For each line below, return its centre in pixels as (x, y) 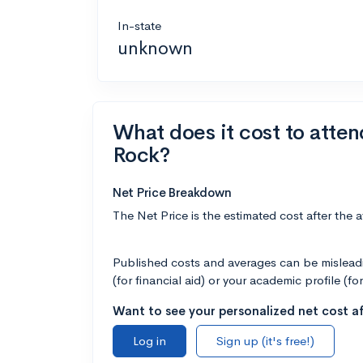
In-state (139, 26)
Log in (149, 341)
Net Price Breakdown (172, 192)
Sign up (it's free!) (265, 341)
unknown (155, 48)
